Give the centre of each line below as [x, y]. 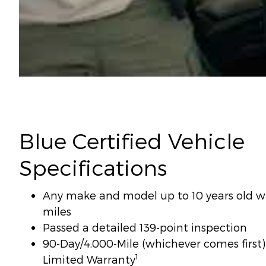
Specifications [93, 167]
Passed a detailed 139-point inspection [145, 227]
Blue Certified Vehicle [132, 140]
